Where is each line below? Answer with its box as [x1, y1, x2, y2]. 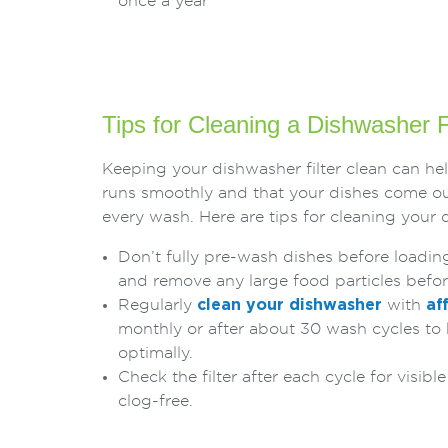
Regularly [118, 296, 197, 313]
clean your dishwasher [197, 296, 382, 313]
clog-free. [118, 392, 193, 409]
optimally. [118, 344, 193, 361]
